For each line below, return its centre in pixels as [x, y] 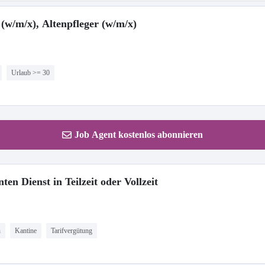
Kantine [26, 231]
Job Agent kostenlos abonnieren [139, 135]
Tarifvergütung [72, 231]
